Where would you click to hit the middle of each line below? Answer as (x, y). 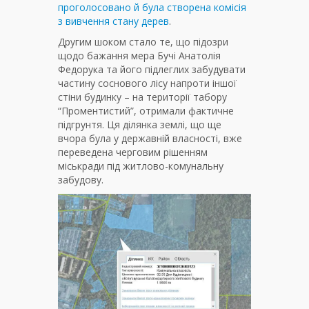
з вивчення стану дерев (113, 21)
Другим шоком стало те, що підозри (143, 42)
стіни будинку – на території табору (142, 97)
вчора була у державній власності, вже (150, 139)
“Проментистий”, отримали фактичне (146, 111)
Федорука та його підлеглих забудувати (152, 70)
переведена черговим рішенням (133, 152)
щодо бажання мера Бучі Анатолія (139, 56)
